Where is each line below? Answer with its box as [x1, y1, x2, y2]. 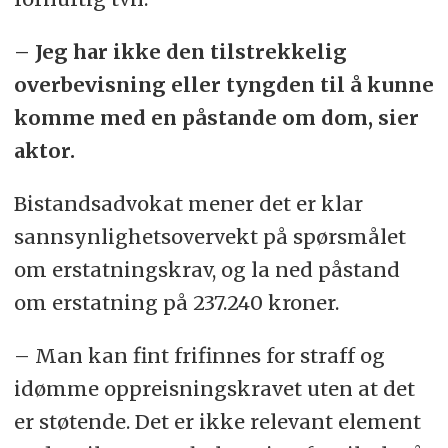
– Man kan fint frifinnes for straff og [13, 342, 385, 368]
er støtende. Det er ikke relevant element [13, 408, 421, 434]
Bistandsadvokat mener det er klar [13, 191, 363, 217]
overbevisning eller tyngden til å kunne [13, 72, 434, 98]
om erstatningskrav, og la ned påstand [13, 257, 400, 283]
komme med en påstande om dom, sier [13, 105, 419, 131]
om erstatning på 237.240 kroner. [13, 290, 339, 316]
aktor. [13, 138, 75, 164]
